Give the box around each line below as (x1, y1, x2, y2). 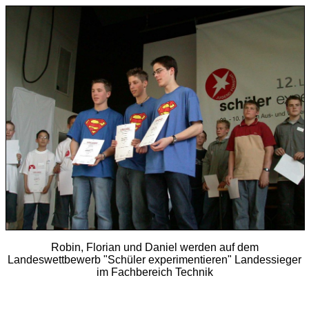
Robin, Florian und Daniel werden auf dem (50, 241, 259, 253)
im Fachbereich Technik (96, 266, 213, 278)
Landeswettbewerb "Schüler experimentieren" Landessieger (8, 254, 301, 266)
